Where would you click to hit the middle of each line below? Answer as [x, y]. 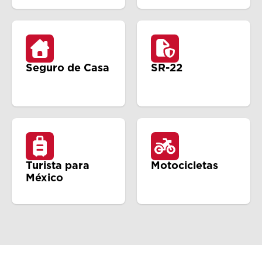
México [44, 178]
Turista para [58, 166]
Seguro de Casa [68, 68]
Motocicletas [185, 166]
